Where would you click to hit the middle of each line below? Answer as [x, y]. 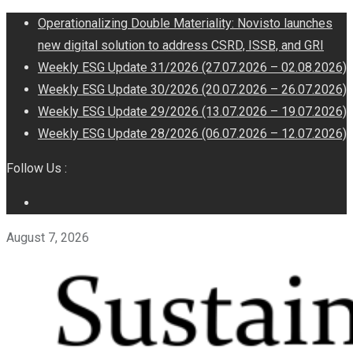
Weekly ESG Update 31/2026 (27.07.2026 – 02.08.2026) [192, 67]
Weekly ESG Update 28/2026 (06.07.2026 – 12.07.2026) [192, 134]
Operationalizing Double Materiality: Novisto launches [185, 23]
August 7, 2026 [48, 238]
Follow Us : [37, 168]
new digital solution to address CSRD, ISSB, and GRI [181, 45]
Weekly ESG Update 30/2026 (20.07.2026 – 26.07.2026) [192, 89]
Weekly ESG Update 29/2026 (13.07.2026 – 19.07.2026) [192, 111]
